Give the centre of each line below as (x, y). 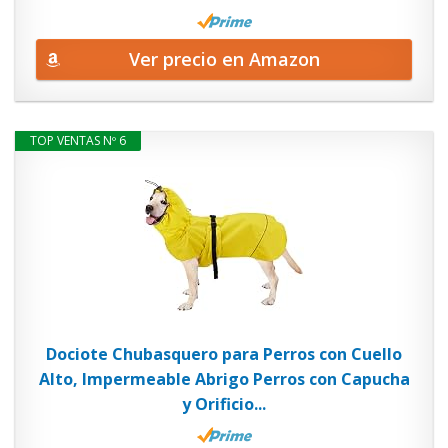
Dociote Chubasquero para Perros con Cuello (224, 353)
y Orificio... (224, 403)
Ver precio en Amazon (224, 58)
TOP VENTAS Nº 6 (78, 140)
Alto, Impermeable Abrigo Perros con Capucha (224, 378)
